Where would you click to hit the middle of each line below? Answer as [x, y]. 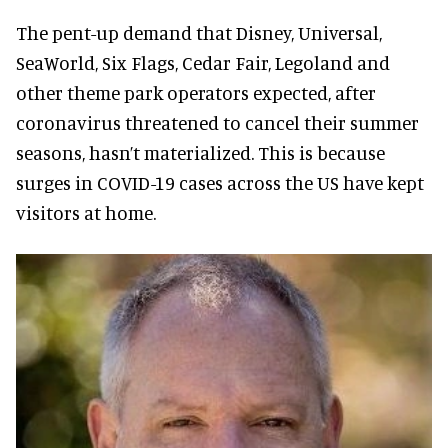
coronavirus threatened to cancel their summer [217, 122]
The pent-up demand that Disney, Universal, [199, 32]
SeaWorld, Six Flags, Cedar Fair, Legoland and [203, 62]
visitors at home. [86, 212]
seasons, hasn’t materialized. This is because [200, 152]
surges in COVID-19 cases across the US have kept [220, 182]
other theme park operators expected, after [196, 92]
